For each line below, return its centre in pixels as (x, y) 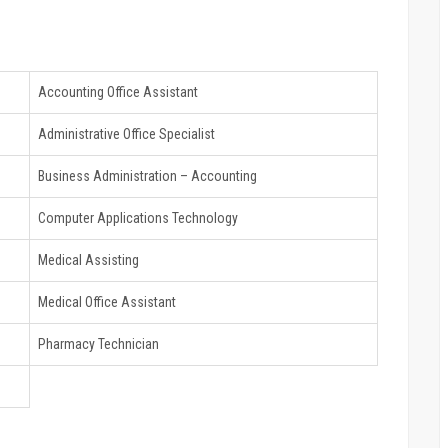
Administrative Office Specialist (126, 133)
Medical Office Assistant (107, 301)
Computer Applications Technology (138, 217)
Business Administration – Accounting (147, 175)
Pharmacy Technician (98, 343)
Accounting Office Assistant (118, 91)
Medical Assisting (88, 259)
